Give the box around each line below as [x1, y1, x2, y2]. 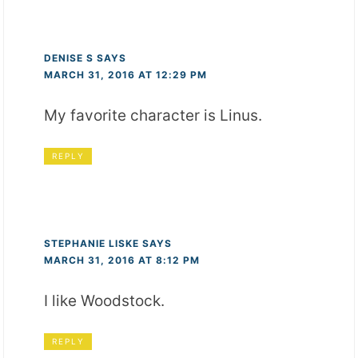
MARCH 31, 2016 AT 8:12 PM [44, 254, 201, 267]
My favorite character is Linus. [44, 106, 263, 125]
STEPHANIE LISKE [44, 237, 140, 250]
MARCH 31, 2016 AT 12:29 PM [44, 69, 208, 82]
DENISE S [44, 52, 94, 65]
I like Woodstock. [44, 292, 165, 311]
